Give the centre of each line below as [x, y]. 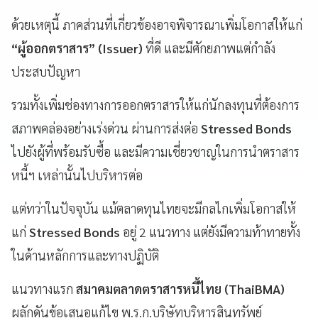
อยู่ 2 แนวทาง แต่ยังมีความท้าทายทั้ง [212, 231]
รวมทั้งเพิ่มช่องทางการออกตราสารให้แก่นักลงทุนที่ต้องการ [155, 104]
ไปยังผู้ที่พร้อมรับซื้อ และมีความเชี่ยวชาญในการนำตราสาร [155, 151]
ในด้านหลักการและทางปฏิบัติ [85, 255]
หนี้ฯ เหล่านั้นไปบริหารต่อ [77, 175]
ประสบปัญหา [46, 71]
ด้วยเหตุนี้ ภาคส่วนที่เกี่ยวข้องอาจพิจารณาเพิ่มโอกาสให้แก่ [157, 24]
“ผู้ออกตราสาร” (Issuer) [77, 48]
